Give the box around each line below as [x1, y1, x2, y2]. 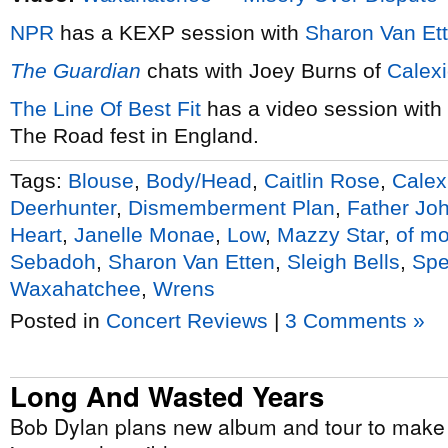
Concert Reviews [106, 309, 268, 332]
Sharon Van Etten [108, 249, 275, 273]
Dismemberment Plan [128, 195, 335, 219]
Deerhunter [10, 195, 116, 219]
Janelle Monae [74, 222, 215, 246]
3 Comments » [285, 309, 425, 332]
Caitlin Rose [264, 168, 380, 192]
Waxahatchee [10, 276, 141, 300]
